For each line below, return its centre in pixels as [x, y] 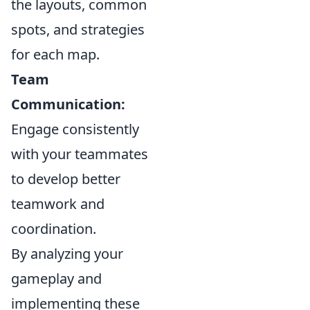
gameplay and [56, 279]
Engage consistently [75, 129]
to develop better [66, 179]
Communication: [68, 104]
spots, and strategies [78, 29]
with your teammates [80, 154]
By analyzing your [67, 254]
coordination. [54, 229]
